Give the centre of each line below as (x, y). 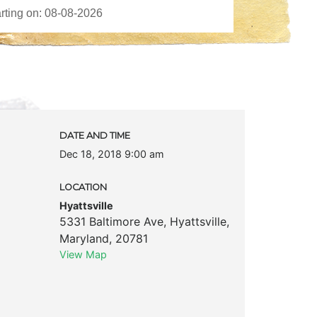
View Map (83, 254)
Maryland (84, 238)
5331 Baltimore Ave (111, 221)
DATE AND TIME (94, 135)
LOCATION (83, 187)
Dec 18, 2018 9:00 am (111, 154)
